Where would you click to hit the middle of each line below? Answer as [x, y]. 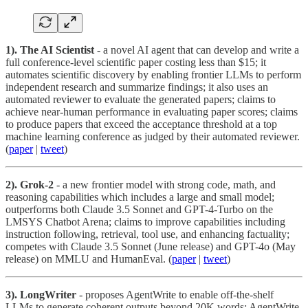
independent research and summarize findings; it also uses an [137, 87]
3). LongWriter [41, 294]
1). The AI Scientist [50, 49]
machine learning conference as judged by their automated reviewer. [153, 136]
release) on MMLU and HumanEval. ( [89, 258]
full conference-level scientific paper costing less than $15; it [136, 62]
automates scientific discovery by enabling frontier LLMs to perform [153, 74]
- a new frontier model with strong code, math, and [165, 184]
